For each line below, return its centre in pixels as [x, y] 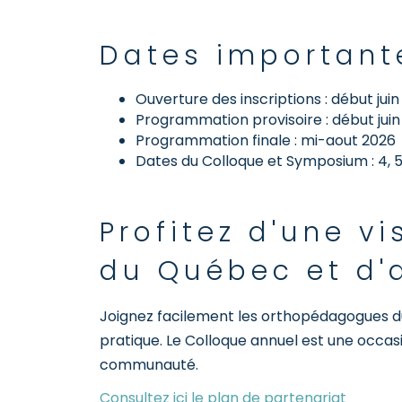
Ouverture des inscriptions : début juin [267, 99]
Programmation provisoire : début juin [268, 120]
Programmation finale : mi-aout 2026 [266, 140]
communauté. [149, 365]
